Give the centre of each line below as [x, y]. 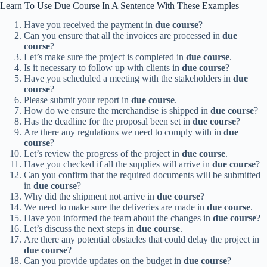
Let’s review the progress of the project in [103, 154]
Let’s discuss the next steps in [80, 229]
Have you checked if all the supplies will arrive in [118, 164]
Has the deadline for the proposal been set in [108, 122]
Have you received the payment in [89, 25]
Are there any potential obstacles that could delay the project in [142, 240]
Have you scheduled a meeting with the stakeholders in [128, 79]
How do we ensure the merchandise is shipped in [117, 111]
